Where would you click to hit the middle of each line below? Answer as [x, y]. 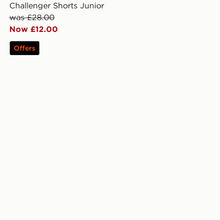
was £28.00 [32, 17]
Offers [24, 48]
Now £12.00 [33, 29]
